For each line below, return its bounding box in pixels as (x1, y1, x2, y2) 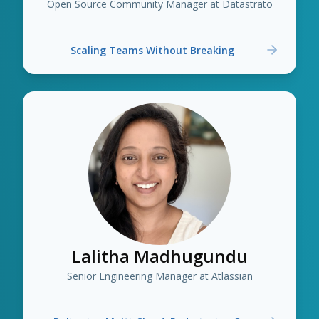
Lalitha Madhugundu (71, 244, 248, 268)
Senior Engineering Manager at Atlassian (66, 269, 253, 283)
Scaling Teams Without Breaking (70, 43, 234, 57)
